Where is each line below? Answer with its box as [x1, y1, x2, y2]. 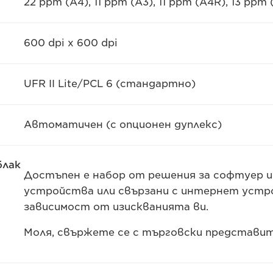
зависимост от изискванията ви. [23, 201, 208, 213]
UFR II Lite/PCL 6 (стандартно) [23, 78, 196, 90]
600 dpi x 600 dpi [23, 37, 118, 49]
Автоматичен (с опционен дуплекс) [23, 119, 222, 130]
